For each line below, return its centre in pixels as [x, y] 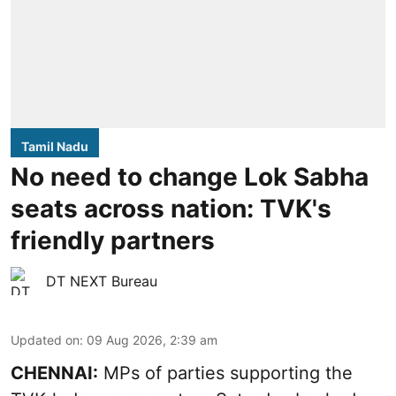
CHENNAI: [54, 373]
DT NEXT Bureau [102, 282]
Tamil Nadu [55, 147]
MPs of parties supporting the [225, 373]
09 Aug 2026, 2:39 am [152, 340]
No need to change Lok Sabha [190, 177]
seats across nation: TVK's [171, 209]
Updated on [45, 340]
